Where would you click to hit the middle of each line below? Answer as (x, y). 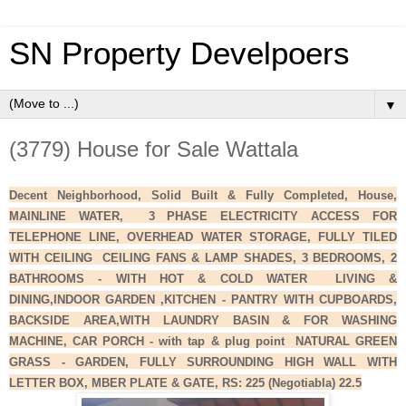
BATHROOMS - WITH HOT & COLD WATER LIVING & (203, 278)
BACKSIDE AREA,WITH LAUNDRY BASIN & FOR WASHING (203, 320)
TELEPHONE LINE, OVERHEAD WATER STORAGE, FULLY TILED (203, 237)
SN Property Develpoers (179, 53)
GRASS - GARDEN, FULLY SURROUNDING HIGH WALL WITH (203, 362)
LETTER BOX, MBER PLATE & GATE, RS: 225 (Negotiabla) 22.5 (185, 382)
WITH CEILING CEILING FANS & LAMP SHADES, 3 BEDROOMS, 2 (203, 257)
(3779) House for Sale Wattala (154, 149)
